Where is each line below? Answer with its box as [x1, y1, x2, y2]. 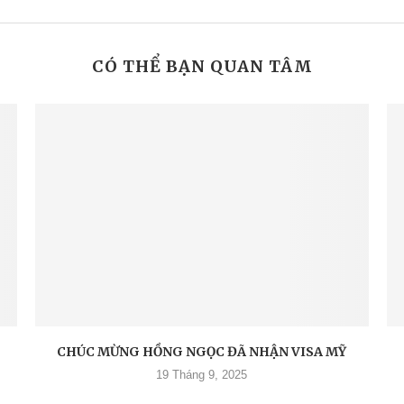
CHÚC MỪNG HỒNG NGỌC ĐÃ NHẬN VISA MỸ [57, 343, 347, 360]
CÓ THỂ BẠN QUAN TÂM [91, 56, 313, 77]
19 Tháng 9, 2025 [156, 367, 248, 381]
